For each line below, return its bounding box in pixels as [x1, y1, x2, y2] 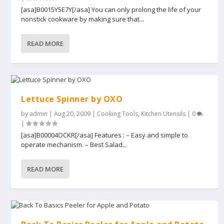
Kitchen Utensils [141, 109, 186, 118]
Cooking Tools [97, 109, 138, 118]
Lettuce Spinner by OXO [21, 93, 123, 105]
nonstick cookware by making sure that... [21, 14, 144, 24]
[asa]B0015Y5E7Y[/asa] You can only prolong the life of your [21, 5, 201, 14]
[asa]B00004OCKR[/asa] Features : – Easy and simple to [21, 130, 188, 140]
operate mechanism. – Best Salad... [21, 140, 127, 149]
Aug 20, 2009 [54, 109, 91, 118]
